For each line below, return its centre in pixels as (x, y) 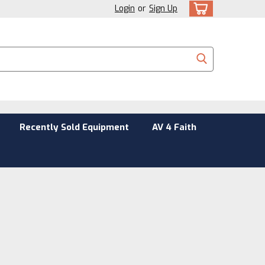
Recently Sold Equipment (74, 127)
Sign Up (163, 9)
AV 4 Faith (174, 127)
